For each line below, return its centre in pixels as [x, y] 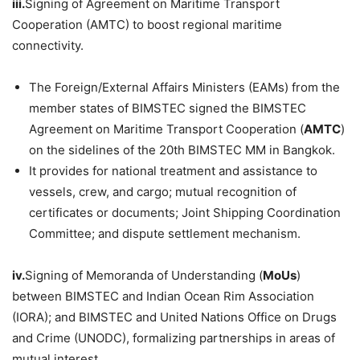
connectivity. [48, 46]
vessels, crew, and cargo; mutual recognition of [163, 192]
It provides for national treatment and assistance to [173, 171]
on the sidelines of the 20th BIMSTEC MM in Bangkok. [182, 150]
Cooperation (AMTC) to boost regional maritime [147, 25]
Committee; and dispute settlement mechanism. [165, 234]
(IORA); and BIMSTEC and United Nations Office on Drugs [174, 317]
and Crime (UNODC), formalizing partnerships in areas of [174, 338]
